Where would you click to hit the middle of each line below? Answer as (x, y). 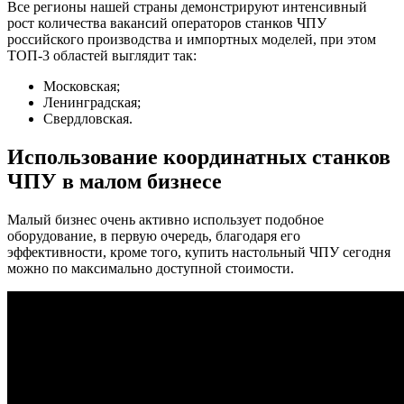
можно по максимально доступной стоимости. (151, 268)
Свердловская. (88, 118)
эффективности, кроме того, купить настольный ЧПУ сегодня (199, 252)
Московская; (82, 86)
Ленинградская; (92, 102)
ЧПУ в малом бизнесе (115, 181)
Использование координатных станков (199, 156)
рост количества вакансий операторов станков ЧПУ (167, 23)
